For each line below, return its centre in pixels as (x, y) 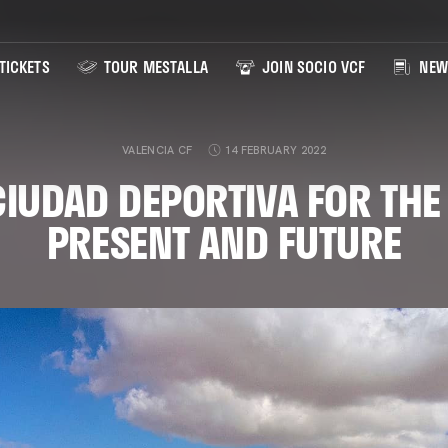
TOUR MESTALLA (153, 67)
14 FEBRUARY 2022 (275, 150)
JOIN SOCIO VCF (311, 67)
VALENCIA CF (157, 150)
